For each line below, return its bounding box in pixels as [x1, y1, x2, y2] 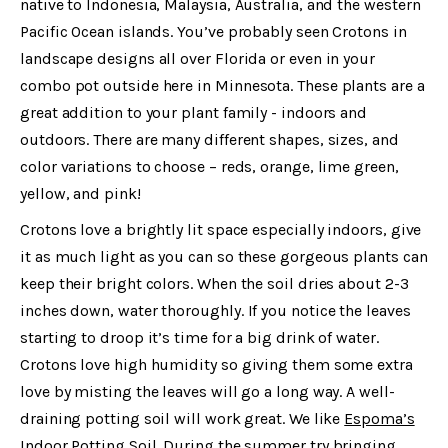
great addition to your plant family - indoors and [20, 102, 368, 122]
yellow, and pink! [20, 183, 141, 203]
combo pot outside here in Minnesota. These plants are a [20, 75, 425, 95]
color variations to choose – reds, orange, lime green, [20, 156, 399, 176]
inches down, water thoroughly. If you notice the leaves [20, 301, 411, 321]
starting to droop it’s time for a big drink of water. [20, 328, 379, 348]
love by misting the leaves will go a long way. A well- [20, 382, 395, 402]
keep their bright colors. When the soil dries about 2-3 [20, 274, 409, 294]
